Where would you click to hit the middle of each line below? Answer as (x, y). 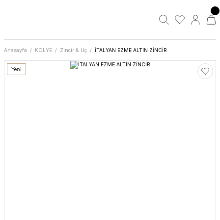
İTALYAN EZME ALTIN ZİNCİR (131, 50)
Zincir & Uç (73, 50)
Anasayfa (15, 50)
